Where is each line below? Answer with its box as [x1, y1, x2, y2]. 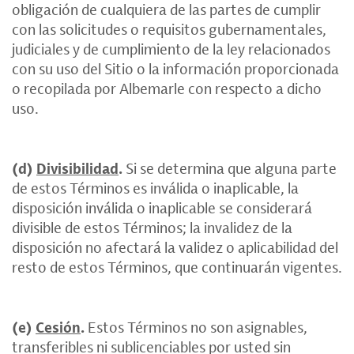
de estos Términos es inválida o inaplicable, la [12, 178, 299, 198]
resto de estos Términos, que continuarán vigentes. [12, 257, 342, 277]
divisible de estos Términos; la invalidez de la [12, 217, 292, 237]
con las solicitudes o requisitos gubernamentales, [12, 19, 326, 39]
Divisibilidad [36, 158, 119, 178]
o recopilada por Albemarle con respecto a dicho [12, 78, 322, 98]
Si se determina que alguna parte [122, 158, 337, 178]
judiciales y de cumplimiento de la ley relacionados [12, 39, 330, 58]
